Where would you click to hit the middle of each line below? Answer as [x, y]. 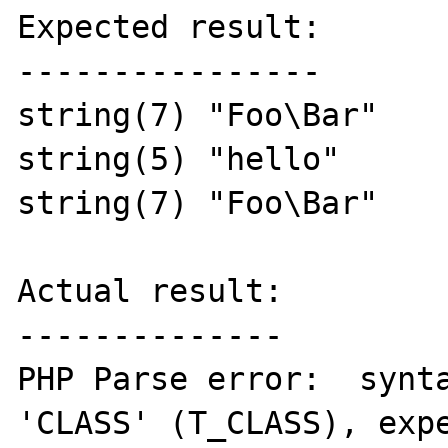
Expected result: [169, 26]
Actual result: [150, 290]
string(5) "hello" [179, 158]
